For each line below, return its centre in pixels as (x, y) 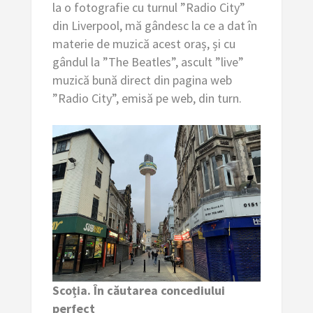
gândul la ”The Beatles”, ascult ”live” (148, 61)
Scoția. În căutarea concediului (138, 290)
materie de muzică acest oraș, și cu (144, 43)
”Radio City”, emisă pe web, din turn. (147, 98)
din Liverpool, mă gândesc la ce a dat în (154, 25)
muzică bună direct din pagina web (142, 80)
